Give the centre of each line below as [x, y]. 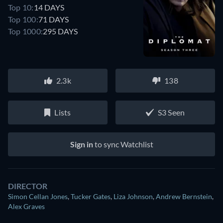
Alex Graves [26, 207]
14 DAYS [49, 7]
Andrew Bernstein [184, 197]
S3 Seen [171, 112]
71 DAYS [53, 19]
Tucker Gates [91, 197]
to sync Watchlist [123, 144]
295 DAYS [60, 31]
